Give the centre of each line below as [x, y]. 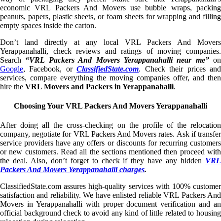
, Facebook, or [50, 69]
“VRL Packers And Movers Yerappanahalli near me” [117, 60]
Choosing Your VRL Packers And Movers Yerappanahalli [110, 106]
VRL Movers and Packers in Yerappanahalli [99, 86]
